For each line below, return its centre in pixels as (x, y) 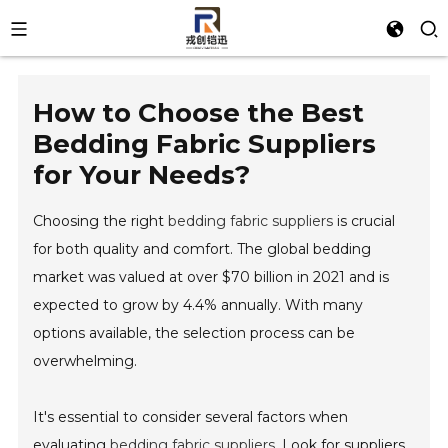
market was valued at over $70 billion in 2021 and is (211, 277)
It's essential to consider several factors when (191, 417)
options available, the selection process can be (194, 333)
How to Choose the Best (199, 113)
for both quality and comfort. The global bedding (202, 249)
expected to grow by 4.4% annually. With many (198, 305)
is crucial (364, 221)
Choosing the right (101, 221)
